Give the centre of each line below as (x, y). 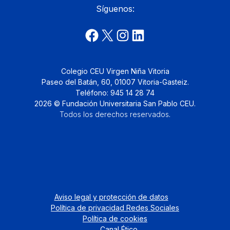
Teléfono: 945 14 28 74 (115, 93)
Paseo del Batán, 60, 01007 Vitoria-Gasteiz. (115, 82)
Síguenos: (115, 9)
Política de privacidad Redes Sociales (115, 208)
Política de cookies (115, 219)
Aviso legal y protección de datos (111, 197)
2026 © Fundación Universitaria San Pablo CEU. (115, 104)
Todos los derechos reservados (114, 114)
